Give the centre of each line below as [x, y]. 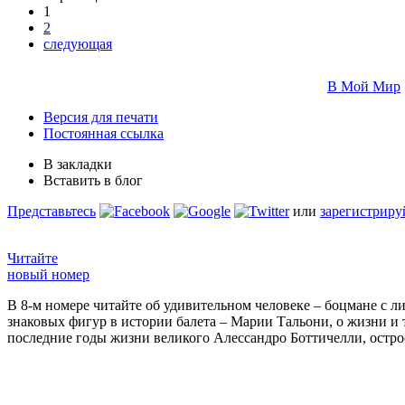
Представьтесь [52, 211]
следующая [78, 43]
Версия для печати [101, 117]
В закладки [78, 164]
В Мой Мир [364, 86]
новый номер [48, 274]
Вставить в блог [93, 180]
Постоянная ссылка [104, 133]
